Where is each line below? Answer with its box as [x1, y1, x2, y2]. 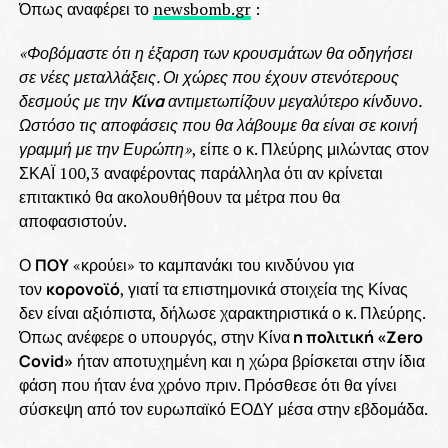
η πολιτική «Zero [289, 326, 423, 348]
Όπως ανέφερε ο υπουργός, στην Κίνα [18, 326, 290, 348]
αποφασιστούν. [18, 210, 127, 232]
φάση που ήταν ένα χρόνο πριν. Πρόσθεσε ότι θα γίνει [18, 374, 397, 396]
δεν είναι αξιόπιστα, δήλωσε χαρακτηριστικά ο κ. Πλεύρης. [18, 302, 425, 324]
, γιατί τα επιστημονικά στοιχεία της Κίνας [119, 278, 408, 300]
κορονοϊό [45, 278, 120, 300]
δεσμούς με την [18, 90, 131, 112]
